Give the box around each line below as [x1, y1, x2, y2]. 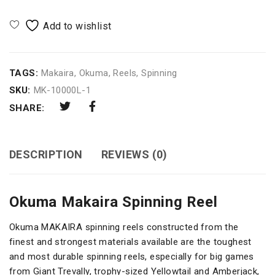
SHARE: [9, 102, 45, 114]
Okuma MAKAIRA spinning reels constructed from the [9, 222, 239, 233]
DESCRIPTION [9, 148, 83, 161]
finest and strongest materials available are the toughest [9, 236, 252, 248]
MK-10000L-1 [33, 85, 91, 96]
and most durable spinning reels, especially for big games [9, 251, 254, 263]
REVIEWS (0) [101, 148, 168, 161]
